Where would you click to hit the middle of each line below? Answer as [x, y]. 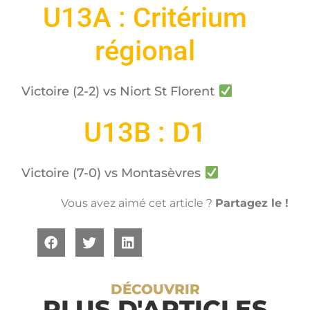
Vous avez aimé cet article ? [138, 203]
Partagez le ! [252, 203]
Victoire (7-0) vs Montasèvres [113, 173]
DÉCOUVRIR [155, 289]
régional [145, 51]
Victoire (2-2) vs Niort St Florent [120, 92]
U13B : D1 [145, 132]
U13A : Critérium [145, 18]
